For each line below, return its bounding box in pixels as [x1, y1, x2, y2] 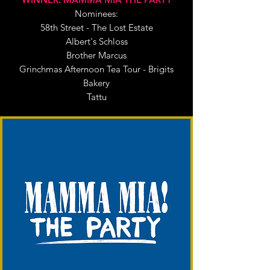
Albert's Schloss [65, 36, 128, 47]
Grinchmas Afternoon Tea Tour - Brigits [19, 63, 174, 75]
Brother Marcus [66, 49, 127, 61]
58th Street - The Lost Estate [40, 22, 153, 33]
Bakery [83, 77, 110, 89]
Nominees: [75, 8, 118, 19]
